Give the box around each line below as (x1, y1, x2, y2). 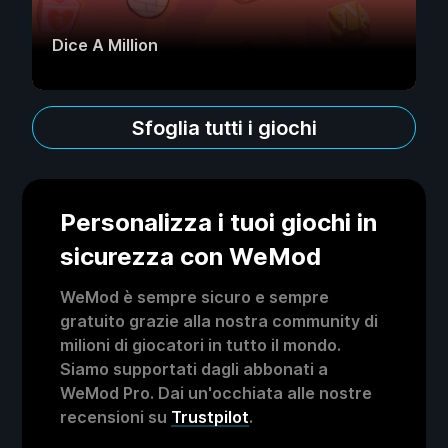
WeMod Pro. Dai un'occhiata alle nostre (60, 383, 372, 403)
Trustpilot (171, 407, 249, 427)
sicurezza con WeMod (60, 242, 321, 271)
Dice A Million (52, 35, 158, 55)
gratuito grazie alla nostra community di (60, 311, 378, 331)
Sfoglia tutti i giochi (131, 115, 317, 140)
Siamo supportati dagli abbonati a (60, 359, 328, 379)
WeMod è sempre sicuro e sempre (60, 287, 329, 307)
